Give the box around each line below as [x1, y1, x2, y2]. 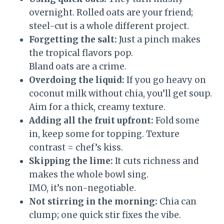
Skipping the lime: [29, 155, 113, 167]
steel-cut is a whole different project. [29, 20, 189, 32]
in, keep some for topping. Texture [29, 128, 179, 140]
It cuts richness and [113, 155, 198, 167]
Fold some [153, 115, 199, 126]
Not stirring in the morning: [29, 196, 157, 207]
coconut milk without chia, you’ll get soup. [29, 88, 212, 99]
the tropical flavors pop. [29, 47, 133, 59]
